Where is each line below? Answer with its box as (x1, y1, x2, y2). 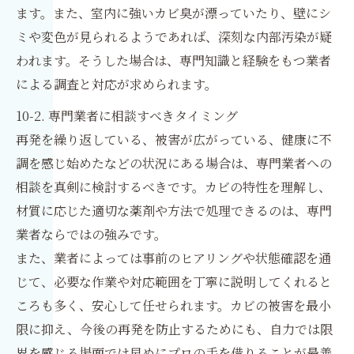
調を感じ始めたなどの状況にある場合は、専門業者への (16, 154, 332, 173)
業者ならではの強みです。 (16, 225, 167, 244)
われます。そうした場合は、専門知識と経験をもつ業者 (16, 51, 331, 70)
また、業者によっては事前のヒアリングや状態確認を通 (16, 249, 331, 268)
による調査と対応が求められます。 (16, 75, 217, 94)
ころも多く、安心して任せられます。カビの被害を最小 (16, 296, 331, 315)
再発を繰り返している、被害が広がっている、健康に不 (16, 130, 332, 149)
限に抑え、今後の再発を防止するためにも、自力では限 (16, 320, 333, 339)
